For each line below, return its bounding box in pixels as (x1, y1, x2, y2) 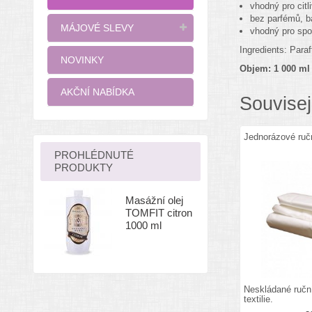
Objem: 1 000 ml (239, 63, 310, 74)
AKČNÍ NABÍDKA (61, 86, 134, 97)
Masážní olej (125, 194, 183, 206)
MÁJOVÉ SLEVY (61, 22, 134, 33)
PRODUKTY (54, 162, 113, 173)
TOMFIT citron (125, 207, 192, 219)
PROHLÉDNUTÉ (54, 149, 134, 161)
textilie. (243, 294, 273, 305)
